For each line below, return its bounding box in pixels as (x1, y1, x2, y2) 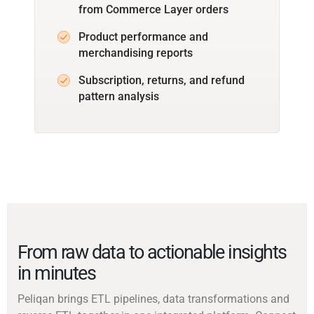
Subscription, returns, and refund (78, 73, 245, 87)
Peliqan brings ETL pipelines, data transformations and (18, 292, 289, 306)
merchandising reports (78, 46, 193, 60)
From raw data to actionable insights (18, 240, 287, 264)
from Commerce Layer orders (78, 2, 228, 16)
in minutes (18, 261, 96, 285)
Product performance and (78, 29, 208, 43)
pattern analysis (78, 89, 159, 103)
